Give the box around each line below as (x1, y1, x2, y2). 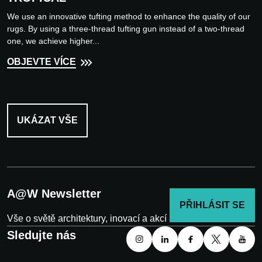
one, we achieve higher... (7, 36, 99, 46)
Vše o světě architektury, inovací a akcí (7, 213, 167, 224)
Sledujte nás (7, 229, 76, 242)
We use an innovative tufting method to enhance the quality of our (7, 12, 250, 22)
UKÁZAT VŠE (17, 115, 78, 126)
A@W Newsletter (7, 187, 101, 201)
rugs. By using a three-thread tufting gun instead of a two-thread (7, 24, 244, 34)
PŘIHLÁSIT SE (180, 200, 245, 211)
